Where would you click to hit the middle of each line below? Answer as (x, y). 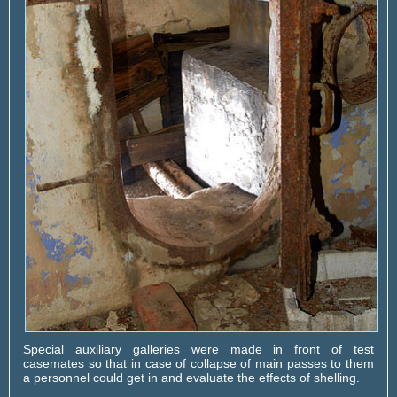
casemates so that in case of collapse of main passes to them (198, 364)
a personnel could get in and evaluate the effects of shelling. (191, 378)
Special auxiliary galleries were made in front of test (198, 350)
